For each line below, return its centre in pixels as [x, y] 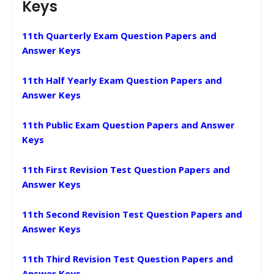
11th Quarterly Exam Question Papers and [119, 35]
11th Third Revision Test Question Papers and [128, 259]
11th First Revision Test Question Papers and [126, 169]
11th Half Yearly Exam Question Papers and [122, 80]
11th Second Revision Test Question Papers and [132, 214]
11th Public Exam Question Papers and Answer [128, 125]
